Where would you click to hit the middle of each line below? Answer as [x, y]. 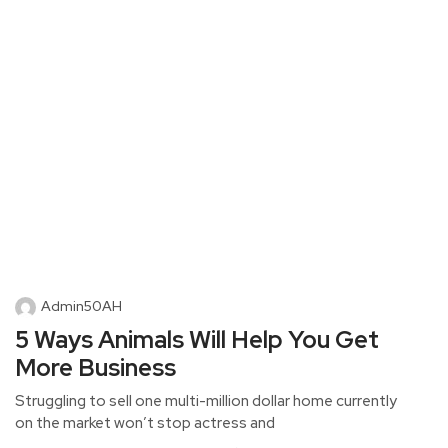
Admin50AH [81, 305]
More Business [95, 367]
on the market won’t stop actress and [145, 422]
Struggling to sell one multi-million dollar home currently [206, 400]
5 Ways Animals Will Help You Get [197, 339]
